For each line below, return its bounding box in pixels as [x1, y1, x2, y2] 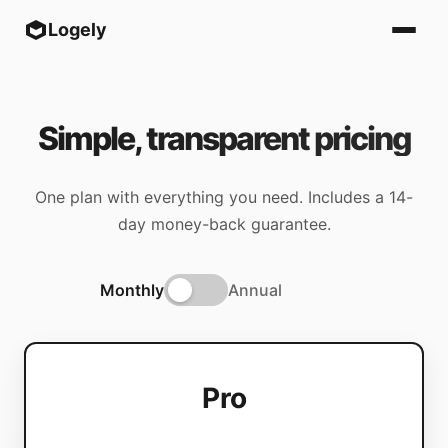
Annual [228, 279, 282, 300]
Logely [48, 19, 107, 40]
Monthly [100, 279, 164, 300]
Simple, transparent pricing [37, 119, 411, 158]
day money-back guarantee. [117, 214, 331, 234]
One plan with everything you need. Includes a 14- [35, 187, 413, 207]
